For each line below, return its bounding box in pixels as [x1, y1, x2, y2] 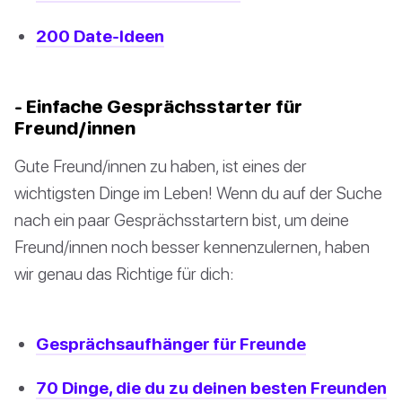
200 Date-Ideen [36, 24, 164, 46]
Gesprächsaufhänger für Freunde [36, 332, 306, 354]
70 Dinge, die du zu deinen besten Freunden [36, 376, 387, 398]
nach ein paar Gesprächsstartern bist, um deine [14, 208, 349, 230]
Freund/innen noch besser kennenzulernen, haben [14, 235, 370, 257]
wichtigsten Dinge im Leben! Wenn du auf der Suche [14, 181, 382, 203]
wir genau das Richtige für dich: [14, 262, 234, 284]
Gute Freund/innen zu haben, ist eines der [14, 154, 307, 176]
